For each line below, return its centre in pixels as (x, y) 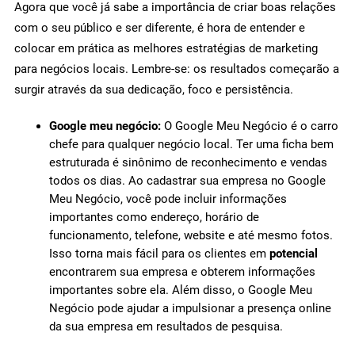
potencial (293, 254)
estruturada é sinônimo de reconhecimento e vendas (188, 163)
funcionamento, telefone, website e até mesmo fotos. (191, 236)
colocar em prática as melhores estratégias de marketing (166, 49)
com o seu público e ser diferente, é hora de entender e (160, 28)
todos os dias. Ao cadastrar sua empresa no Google (187, 181)
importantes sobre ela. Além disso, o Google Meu (180, 290)
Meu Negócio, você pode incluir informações (168, 199)
